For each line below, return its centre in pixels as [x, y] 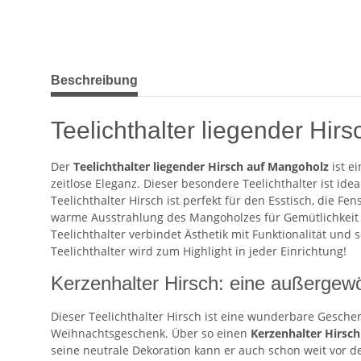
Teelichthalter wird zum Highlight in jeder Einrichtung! [199, 251]
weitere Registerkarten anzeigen [137, 73]
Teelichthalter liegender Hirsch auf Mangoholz [201, 167]
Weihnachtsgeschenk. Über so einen [151, 334]
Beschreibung [94, 81]
